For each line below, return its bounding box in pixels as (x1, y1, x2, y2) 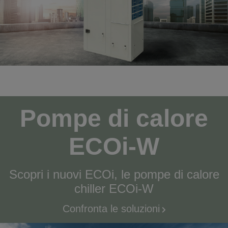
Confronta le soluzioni (62, 203, 160, 215)
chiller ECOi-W (74, 182, 154, 196)
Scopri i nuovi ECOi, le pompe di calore (9, 167, 219, 182)
